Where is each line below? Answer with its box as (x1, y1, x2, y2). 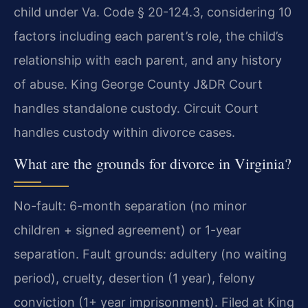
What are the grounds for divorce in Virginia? (14, 153, 291, 173)
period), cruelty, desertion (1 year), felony (14, 270, 255, 285)
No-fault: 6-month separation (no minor (14, 198, 247, 213)
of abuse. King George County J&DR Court (14, 77, 263, 92)
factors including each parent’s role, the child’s (14, 29, 283, 44)
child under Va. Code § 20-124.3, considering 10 (14, 5, 291, 20)
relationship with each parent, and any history (14, 53, 282, 68)
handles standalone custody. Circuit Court (14, 101, 258, 116)
